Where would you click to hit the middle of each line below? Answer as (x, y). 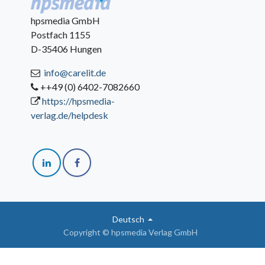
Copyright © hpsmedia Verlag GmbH (130, 232)
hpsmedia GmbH (67, 20)
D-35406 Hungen (67, 49)
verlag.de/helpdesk (70, 115)
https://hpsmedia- (79, 101)
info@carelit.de (75, 72)
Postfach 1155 (62, 34)
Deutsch (128, 219)
